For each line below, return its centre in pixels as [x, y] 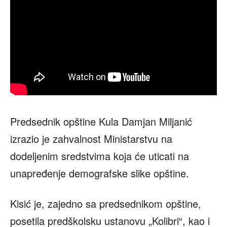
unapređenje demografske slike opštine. [100, 173]
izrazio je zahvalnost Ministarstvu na [91, 138]
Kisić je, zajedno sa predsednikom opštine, [106, 203]
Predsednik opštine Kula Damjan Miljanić [101, 121]
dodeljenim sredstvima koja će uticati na [100, 156]
